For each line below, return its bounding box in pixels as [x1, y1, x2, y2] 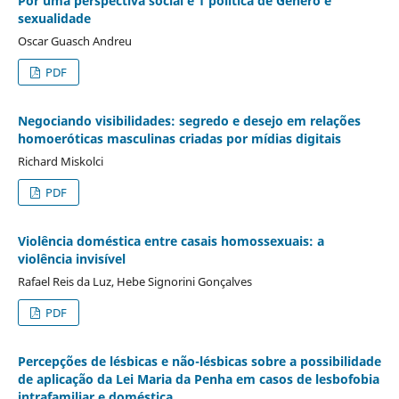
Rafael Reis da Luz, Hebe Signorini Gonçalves [17, 273, 252, 289]
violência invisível [17, 249, 126, 267]
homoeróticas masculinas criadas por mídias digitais [17, 129, 341, 147]
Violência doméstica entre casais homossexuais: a [17, 232, 324, 249]
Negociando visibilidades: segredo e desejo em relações [17, 111, 361, 129]
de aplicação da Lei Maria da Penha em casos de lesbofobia [17, 370, 379, 387]
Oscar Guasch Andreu [17, 32, 132, 49]
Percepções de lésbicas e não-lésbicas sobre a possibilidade [17, 352, 381, 370]
